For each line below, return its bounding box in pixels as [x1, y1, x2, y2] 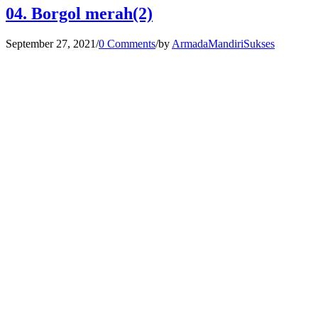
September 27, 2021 [6, 37, 96, 50]
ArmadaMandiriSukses [172, 37, 275, 50]
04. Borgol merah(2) [6, 4, 153, 23]
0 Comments [99, 37, 155, 50]
